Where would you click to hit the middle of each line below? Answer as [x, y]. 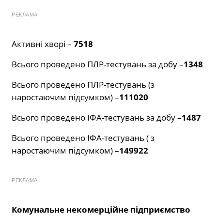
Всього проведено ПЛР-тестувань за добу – [98, 64]
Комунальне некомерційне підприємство [101, 210]
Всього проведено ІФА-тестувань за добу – [97, 118]
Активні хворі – [43, 44]
